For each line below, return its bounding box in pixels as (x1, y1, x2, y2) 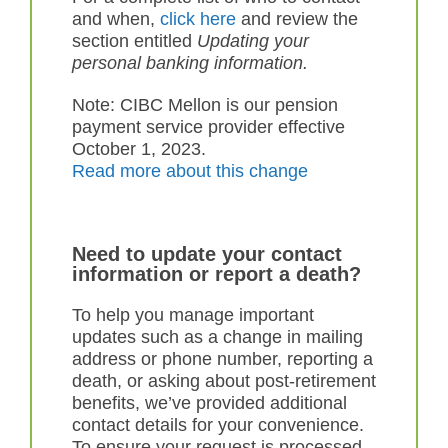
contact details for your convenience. (72, 415, 364, 435)
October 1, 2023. (72, 139, 206, 159)
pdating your (210, 31, 309, 51)
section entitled (72, 31, 197, 51)
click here (160, 9, 236, 29)
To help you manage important (72, 305, 314, 325)
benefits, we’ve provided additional (72, 393, 347, 413)
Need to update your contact (72, 243, 342, 265)
